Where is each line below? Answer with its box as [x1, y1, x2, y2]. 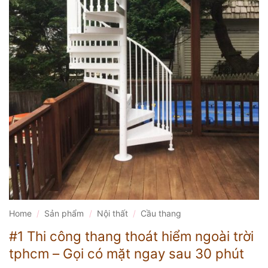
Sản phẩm [44, 208, 84, 219]
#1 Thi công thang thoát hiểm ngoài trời [9, 228, 254, 245]
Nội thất [96, 208, 128, 219]
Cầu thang [141, 208, 182, 219]
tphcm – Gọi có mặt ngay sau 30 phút [9, 245, 244, 262]
